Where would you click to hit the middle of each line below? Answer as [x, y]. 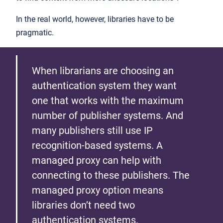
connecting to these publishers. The [111, 175]
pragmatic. [36, 33]
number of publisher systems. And [108, 116]
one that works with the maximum [108, 101]
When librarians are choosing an [103, 71]
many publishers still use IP [92, 131]
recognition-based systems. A [97, 146]
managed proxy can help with [97, 161]
